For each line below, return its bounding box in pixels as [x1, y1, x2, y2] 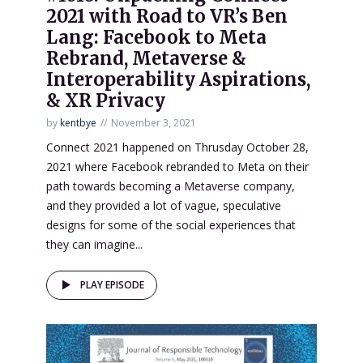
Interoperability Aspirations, [46, 67, 310, 91]
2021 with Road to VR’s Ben [46, 4, 288, 28]
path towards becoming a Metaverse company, [46, 177, 295, 194]
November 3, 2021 [111, 115, 196, 130]
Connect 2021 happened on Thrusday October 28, [46, 139, 309, 155]
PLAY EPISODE [80, 277, 144, 292]
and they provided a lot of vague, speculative [46, 197, 281, 213]
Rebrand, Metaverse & [46, 46, 246, 70]
